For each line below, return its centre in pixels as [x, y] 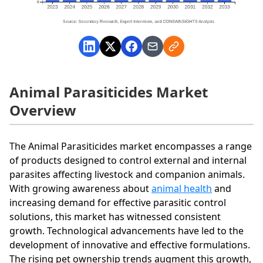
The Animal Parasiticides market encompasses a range [131, 146]
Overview [43, 110]
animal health [182, 188]
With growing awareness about [80, 188]
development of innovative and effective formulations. [130, 245]
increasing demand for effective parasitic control [118, 202]
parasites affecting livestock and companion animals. [127, 174]
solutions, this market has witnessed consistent [115, 216]
